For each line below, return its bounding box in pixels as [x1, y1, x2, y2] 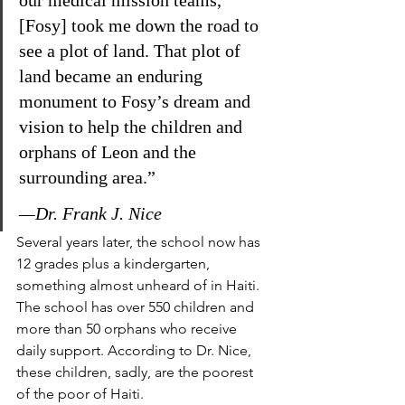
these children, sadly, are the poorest [16, 363, 257, 381]
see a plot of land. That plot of [19, 41, 245, 61]
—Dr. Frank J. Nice [19, 203, 162, 223]
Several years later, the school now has [16, 233, 264, 250]
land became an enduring [19, 66, 207, 86]
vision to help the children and [19, 117, 247, 137]
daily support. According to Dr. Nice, [16, 342, 255, 359]
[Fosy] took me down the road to [19, 15, 263, 35]
